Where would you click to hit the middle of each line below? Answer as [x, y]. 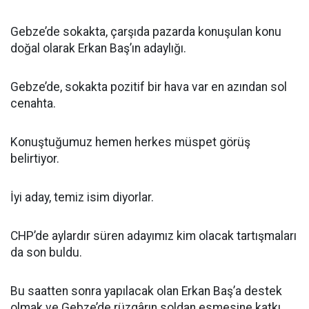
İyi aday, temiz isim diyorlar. [82, 197]
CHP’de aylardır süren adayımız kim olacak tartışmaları [153, 236]
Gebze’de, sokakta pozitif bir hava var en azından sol [149, 87]
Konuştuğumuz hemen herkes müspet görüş [130, 142]
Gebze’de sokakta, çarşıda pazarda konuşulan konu [146, 32]
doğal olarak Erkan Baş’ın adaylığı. [98, 48]
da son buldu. [46, 252]
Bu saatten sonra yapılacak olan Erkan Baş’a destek [146, 291]
